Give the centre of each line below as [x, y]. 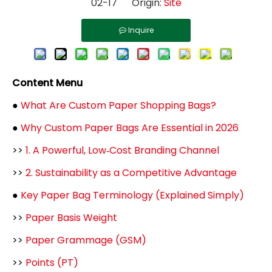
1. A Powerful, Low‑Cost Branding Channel [122, 150]
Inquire [141, 30]
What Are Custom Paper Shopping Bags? [118, 105]
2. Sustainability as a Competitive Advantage [131, 173]
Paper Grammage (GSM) [86, 240]
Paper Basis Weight [71, 218]
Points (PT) [52, 263]
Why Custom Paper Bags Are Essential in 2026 [130, 128]
